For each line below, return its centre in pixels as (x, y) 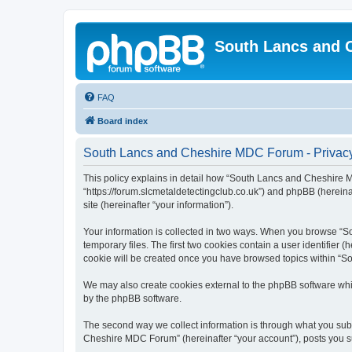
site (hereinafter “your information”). (158, 205)
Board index (123, 121)
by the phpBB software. (132, 299)
